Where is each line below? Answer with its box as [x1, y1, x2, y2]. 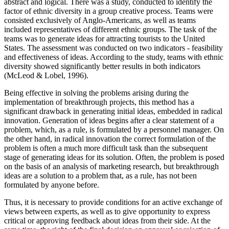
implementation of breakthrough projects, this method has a [4, 98, 194, 107]
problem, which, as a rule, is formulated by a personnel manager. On [4, 125, 224, 134]
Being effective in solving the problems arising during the [4, 88, 189, 98]
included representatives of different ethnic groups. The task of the [4, 25, 217, 34]
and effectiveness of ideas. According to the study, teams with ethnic [4, 53, 223, 62]
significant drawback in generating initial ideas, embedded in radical [4, 107, 222, 116]
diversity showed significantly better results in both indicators [4, 62, 200, 71]
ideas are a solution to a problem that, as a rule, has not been [4, 171, 197, 180]
